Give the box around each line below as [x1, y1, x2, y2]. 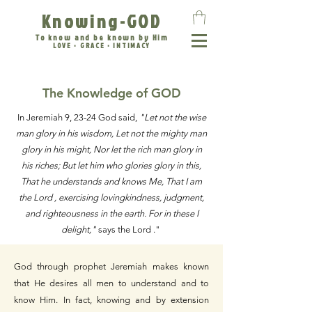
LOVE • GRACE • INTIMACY [52, 40, 151, 51]
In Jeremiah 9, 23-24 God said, [17, 112, 139, 123]
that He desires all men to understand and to [14, 278, 209, 289]
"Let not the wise [139, 112, 206, 123]
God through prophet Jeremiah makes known [14, 261, 209, 272]
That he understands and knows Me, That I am [21, 176, 202, 187]
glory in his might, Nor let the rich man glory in [21, 144, 202, 155]
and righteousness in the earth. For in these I [24, 208, 198, 219]
